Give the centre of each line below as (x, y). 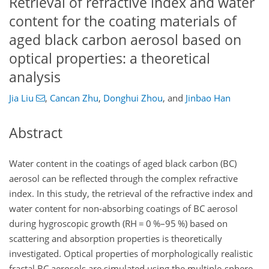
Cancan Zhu (74, 98)
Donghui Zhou (133, 98)
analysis (35, 77)
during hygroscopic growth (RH (74, 223)
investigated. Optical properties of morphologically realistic (131, 253)
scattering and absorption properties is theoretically (116, 238)
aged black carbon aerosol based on (125, 40)
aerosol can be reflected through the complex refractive (123, 178)
